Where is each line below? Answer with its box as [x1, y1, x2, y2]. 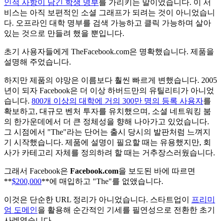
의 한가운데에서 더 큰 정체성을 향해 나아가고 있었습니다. [4, 117, 209, 126]
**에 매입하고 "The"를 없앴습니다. [41, 177, 163, 185]
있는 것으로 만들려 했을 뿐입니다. [4, 29, 124, 37]
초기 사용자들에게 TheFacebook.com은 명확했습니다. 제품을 [4, 47, 214, 56]
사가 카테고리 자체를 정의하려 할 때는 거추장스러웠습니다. [4, 148, 215, 157]
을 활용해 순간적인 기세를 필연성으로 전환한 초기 [37, 205, 215, 214]
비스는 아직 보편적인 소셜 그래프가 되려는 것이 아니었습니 [4, 8, 215, 17]
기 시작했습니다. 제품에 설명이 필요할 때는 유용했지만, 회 [4, 138, 211, 147]
